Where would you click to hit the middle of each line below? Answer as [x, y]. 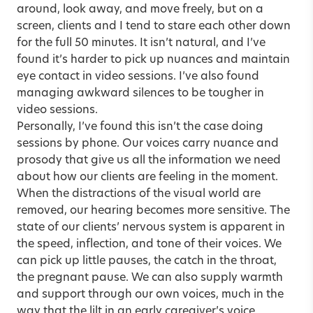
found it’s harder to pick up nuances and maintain [153, 60]
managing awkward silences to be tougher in [140, 93]
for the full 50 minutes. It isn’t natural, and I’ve [141, 43]
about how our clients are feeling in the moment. [147, 177]
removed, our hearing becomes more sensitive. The [153, 211]
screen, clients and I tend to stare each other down [154, 26]
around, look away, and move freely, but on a [140, 9]
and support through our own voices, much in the [150, 294]
